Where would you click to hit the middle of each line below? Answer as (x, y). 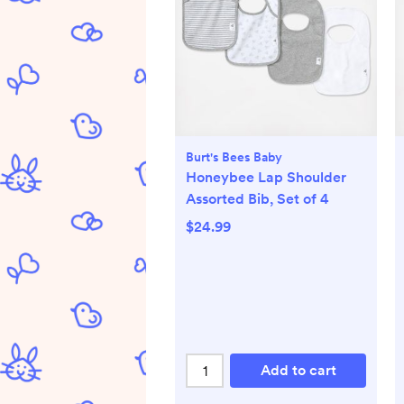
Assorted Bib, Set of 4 (257, 199)
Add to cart (298, 371)
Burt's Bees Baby (234, 157)
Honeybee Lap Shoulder (266, 178)
